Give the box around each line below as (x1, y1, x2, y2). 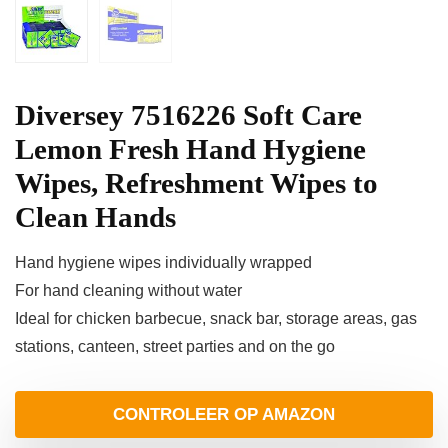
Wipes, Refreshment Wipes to (15, 167, 378, 200)
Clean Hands (15, 201, 176, 234)
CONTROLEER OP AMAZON (113, 405, 335, 425)
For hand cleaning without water (15, 282, 242, 300)
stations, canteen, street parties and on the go (15, 338, 335, 356)
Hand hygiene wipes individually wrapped (15, 254, 312, 272)
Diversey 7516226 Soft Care (15, 99, 362, 132)
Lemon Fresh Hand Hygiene (15, 133, 366, 166)
